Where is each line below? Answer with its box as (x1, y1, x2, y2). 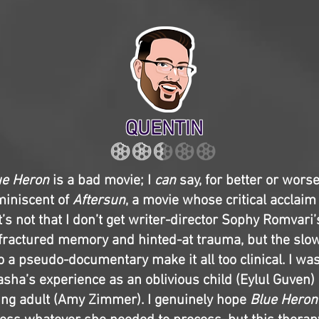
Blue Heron (250, 292, 318, 309)
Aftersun (73, 192, 125, 209)
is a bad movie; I (49, 172, 155, 189)
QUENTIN (125, 117, 203, 142)
